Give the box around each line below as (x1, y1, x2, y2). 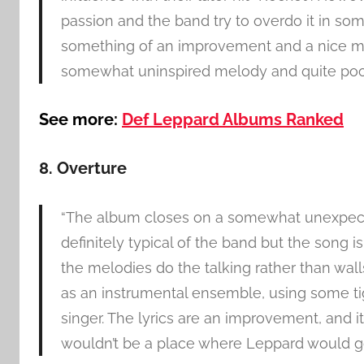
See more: (39, 110, 122, 130)
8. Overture (39, 158, 127, 179)
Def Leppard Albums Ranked (122, 110, 344, 130)
